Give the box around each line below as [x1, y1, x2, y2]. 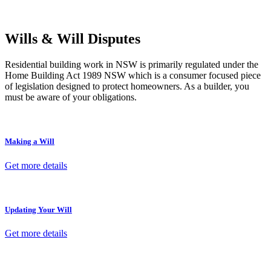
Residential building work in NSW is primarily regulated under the [5, 59, 258, 70]
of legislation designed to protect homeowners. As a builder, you [5, 81, 249, 92]
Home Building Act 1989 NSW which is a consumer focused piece [5, 70, 261, 81]
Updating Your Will [5, 204, 72, 214]
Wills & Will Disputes [5, 31, 140, 47]
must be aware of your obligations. [5, 92, 137, 103]
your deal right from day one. [5, 8, 116, 19]
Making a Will [5, 137, 54, 146]
